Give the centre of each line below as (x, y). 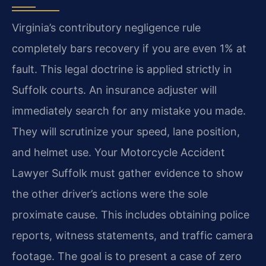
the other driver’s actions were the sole (110, 194)
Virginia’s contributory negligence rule (106, 27)
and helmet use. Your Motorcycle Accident (118, 152)
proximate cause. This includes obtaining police (131, 214)
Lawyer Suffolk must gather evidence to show (128, 173)
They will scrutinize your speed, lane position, (126, 131)
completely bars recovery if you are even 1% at (129, 48)
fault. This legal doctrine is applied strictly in (122, 69)
